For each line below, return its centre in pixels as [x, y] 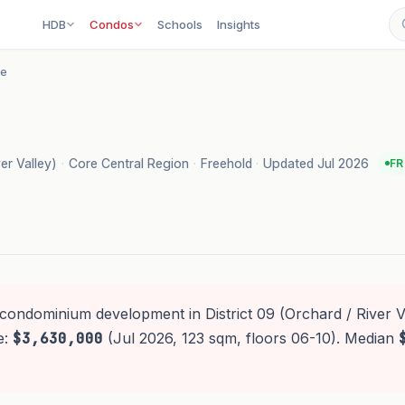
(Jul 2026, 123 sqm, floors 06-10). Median [250, 339]
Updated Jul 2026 [316, 163]
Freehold [226, 163]
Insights [239, 24]
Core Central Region [128, 163]
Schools [180, 24]
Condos [112, 24]
